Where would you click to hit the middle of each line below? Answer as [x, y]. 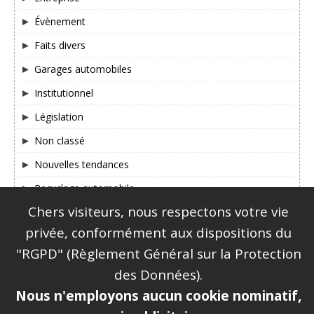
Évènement [60, 21]
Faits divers [60, 45]
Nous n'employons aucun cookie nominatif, [159, 295]
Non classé [60, 140]
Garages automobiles [83, 69]
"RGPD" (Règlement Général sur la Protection [158, 253]
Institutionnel [64, 93]
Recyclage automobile [84, 188]
